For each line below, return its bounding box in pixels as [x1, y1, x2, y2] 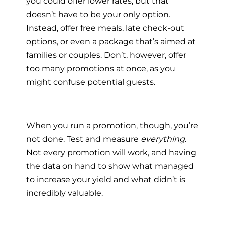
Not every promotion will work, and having [26, 147, 196, 158]
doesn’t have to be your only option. [26, 9, 170, 19]
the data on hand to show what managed [26, 161, 194, 171]
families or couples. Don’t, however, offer [26, 49, 186, 60]
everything [141, 134, 185, 144]
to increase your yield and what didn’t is [26, 174, 185, 185]
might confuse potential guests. [26, 76, 155, 87]
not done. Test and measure [26, 134, 141, 144]
